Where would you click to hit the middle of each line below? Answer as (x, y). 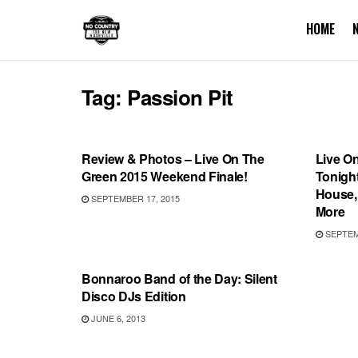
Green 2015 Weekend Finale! (165, 176)
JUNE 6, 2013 (117, 318)
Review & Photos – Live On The (173, 159)
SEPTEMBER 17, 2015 (134, 198)
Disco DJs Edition (134, 296)
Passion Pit (180, 97)
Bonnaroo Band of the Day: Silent (179, 278)
